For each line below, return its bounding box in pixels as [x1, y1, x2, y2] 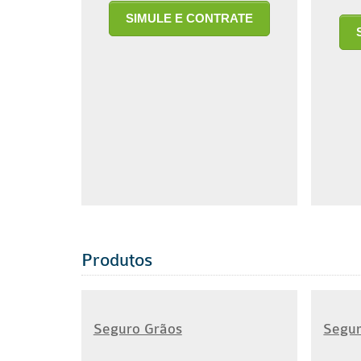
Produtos [81, 250, 152, 271]
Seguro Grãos [93, 321, 182, 338]
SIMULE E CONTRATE [126, 11, 254, 25]
